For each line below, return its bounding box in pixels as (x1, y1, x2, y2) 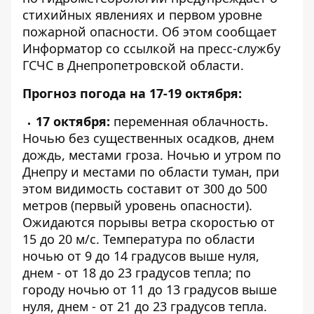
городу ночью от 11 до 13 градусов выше (22, 281, 277, 298)
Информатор (22, 40, 102, 57)
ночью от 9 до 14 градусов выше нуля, (22, 247, 259, 264)
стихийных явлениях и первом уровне (22, 6, 262, 23)
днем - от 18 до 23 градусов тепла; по (22, 264, 251, 281)
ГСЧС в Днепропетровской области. (22, 57, 244, 74)
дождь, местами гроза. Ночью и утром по (22, 146, 281, 163)
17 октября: (36, 113, 110, 130)
